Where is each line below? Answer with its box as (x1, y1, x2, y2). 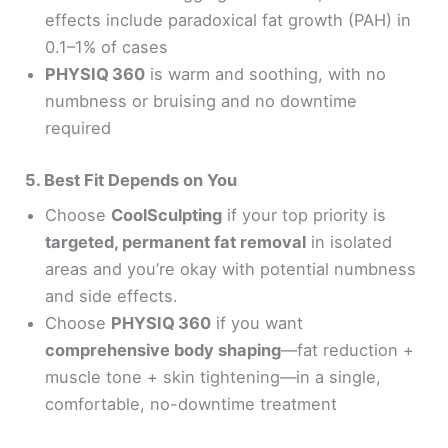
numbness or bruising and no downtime (45, 90, 358, 111)
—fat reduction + (281, 339, 415, 360)
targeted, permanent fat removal (45, 231, 307, 252)
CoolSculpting (111, 204, 223, 225)
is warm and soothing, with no (145, 63, 387, 84)
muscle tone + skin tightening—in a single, (45, 366, 382, 387)
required (45, 117, 112, 138)
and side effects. (45, 285, 179, 306)
